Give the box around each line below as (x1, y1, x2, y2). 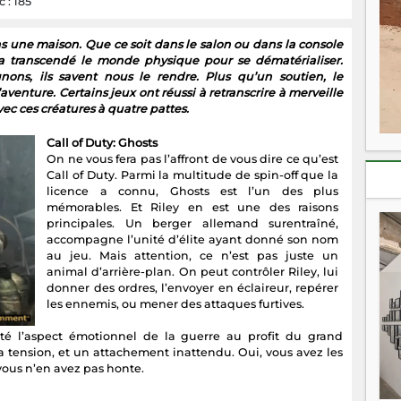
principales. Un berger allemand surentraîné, (47, 217, 339, 231)
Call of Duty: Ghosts (47, 136, 158, 150)
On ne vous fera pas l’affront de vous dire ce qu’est (47, 152, 339, 166)
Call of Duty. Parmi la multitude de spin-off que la (47, 168, 339, 183)
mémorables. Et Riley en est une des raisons (47, 200, 339, 215)
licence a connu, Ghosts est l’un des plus (47, 184, 339, 199)
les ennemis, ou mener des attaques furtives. (47, 297, 305, 311)
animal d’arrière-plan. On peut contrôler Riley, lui (47, 265, 339, 279)
